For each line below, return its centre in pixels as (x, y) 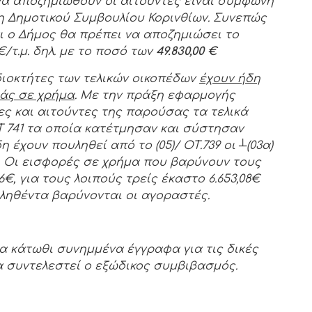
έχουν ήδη (230, 78)
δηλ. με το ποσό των (94, 52)
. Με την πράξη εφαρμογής (155, 95)
